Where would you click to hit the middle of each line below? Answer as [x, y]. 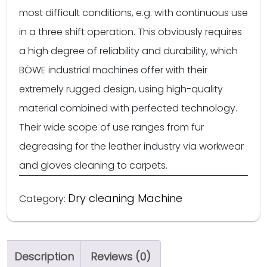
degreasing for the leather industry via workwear [131, 146]
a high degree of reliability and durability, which [128, 51]
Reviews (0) [121, 256]
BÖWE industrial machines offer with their [113, 70]
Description [44, 256]
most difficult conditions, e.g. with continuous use [133, 13]
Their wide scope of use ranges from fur [111, 127]
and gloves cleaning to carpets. [93, 165]
